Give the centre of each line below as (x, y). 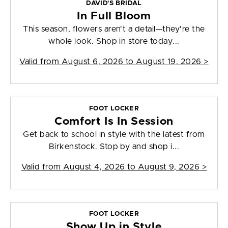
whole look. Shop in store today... (114, 41)
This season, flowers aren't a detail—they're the (114, 29)
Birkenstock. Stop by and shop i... (114, 147)
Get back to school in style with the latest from (114, 135)
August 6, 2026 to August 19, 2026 (131, 62)
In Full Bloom (114, 16)
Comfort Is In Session (114, 122)
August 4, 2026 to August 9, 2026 (131, 167)
